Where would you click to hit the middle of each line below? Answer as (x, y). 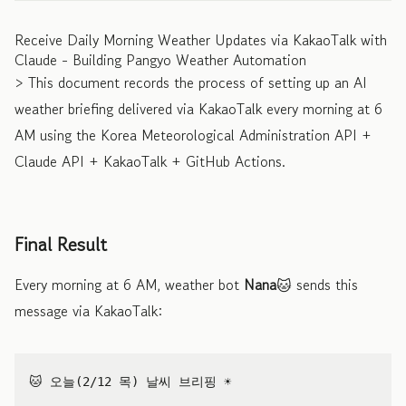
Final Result (61, 244)
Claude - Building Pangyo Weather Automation (160, 59)
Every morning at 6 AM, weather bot (129, 284)
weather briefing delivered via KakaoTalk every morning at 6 (198, 108)
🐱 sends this (317, 284)
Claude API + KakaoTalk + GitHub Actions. (150, 161)
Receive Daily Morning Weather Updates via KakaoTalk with (201, 39)
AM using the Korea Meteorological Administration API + (193, 135)
